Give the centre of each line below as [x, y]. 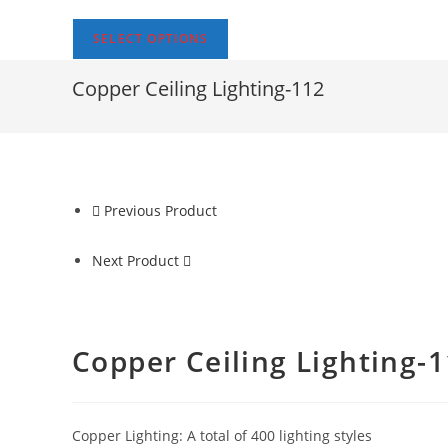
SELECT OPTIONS [150, 38]
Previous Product [160, 210]
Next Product [135, 260]
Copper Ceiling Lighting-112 [198, 88]
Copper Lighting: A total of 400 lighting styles [222, 435]
